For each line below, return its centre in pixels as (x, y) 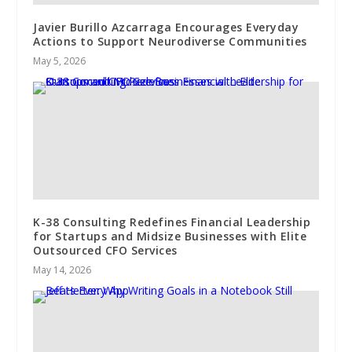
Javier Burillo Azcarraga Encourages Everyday (166, 27)
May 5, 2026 (60, 61)
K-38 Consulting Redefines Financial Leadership (172, 222)
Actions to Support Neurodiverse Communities (170, 42)
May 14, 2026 (62, 270)
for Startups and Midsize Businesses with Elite (170, 236)
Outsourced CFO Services (105, 251)
